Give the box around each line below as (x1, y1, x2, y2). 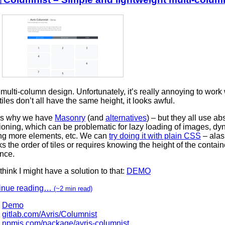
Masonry (55, 113, 85, 122)
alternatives (105, 113, 147, 122)
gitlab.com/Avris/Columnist (2, 209, 97, 218)
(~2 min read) (54, 184, 92, 192)
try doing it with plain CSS (109, 131, 201, 140)
